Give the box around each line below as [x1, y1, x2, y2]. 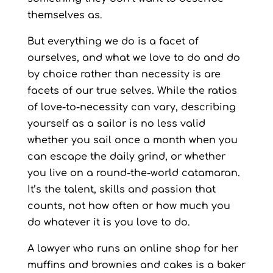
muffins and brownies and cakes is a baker [27, 260, 246, 271]
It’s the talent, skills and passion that [27, 184, 216, 195]
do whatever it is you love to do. [27, 217, 190, 228]
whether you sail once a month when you [27, 135, 238, 146]
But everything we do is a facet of [27, 36, 199, 47]
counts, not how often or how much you [27, 200, 230, 211]
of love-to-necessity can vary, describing [27, 102, 236, 113]
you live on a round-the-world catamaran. [27, 168, 240, 179]
